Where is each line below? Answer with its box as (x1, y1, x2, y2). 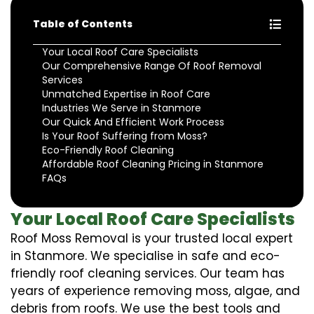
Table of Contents (33, 16, 132, 31)
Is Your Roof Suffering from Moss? (42, 128, 207, 143)
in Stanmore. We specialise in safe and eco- (11, 247, 280, 264)
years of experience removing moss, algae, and (11, 282, 300, 299)
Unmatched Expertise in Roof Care (42, 86, 210, 101)
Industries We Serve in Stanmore (42, 100, 201, 115)
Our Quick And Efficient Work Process (42, 114, 224, 129)
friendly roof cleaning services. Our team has (11, 264, 285, 282)
